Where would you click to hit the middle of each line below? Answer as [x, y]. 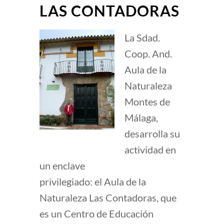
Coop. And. [148, 54]
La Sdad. [142, 38]
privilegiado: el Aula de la [93, 182]
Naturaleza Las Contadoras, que [108, 198]
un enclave [62, 166]
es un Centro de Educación [96, 214]
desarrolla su [152, 134]
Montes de [147, 102]
